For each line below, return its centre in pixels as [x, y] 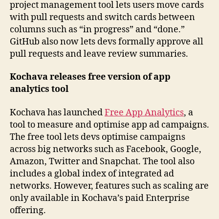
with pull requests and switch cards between [102, 17]
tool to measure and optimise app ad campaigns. [109, 125]
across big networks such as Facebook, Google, [106, 149]
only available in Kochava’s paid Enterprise [100, 198]
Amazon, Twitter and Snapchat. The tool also [102, 161]
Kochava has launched [57, 112]
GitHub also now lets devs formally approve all [107, 42]
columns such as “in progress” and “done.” [97, 29]
